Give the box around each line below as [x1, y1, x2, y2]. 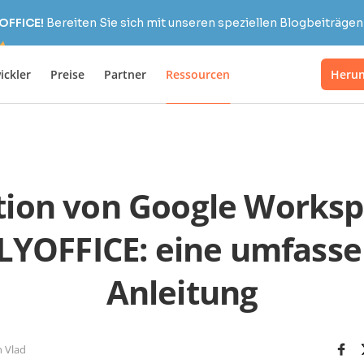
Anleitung [106, 270, 258, 314]
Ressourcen [166, 66, 230, 82]
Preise [50, 66, 84, 82]
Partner [104, 66, 146, 82]
